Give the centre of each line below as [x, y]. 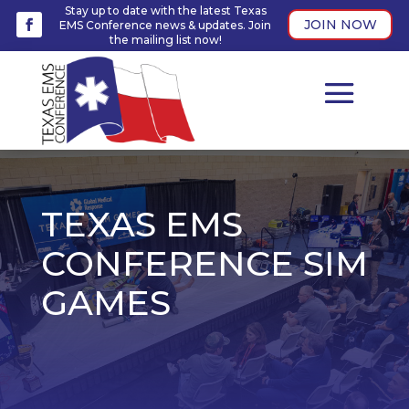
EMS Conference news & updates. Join [166, 25]
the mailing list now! [165, 40]
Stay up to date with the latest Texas [165, 10]
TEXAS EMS [142, 224]
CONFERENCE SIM [204, 263]
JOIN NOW [340, 24]
